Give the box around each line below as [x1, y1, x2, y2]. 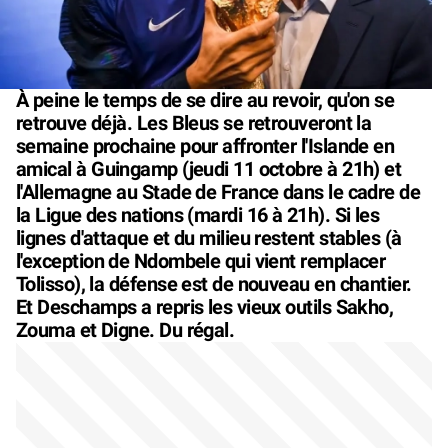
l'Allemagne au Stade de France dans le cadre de [16, 179, 421, 204]
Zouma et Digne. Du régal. [16, 317, 235, 342]
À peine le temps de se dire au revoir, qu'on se [16, 87, 395, 112]
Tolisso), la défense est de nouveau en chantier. [16, 271, 412, 296]
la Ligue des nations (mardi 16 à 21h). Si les [16, 202, 380, 227]
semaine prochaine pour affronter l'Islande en [16, 133, 395, 158]
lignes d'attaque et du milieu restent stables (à [16, 225, 402, 250]
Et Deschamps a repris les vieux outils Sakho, [16, 294, 394, 319]
